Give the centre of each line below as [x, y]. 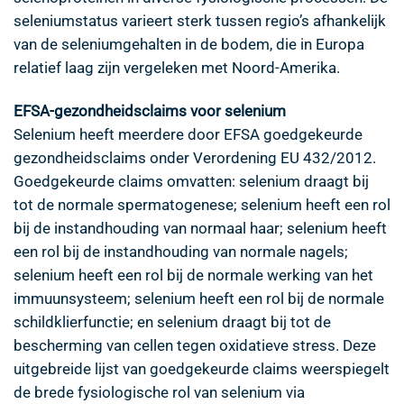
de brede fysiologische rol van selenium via [159, 392]
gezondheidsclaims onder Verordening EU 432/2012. [195, 157]
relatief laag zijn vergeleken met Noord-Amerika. [177, 67]
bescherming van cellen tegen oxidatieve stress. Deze [195, 345]
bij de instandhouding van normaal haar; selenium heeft [200, 228]
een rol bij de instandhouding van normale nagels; [181, 251]
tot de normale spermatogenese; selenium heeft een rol [202, 204]
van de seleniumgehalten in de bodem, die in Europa [189, 44]
